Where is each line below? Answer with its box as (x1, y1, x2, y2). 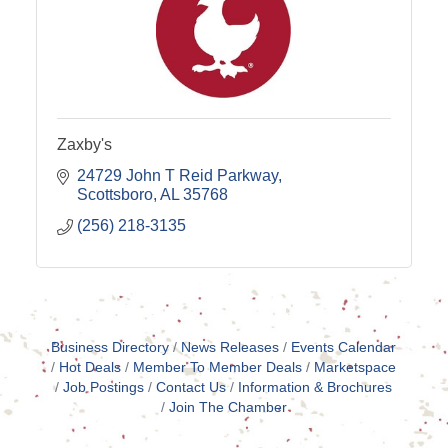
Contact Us (156, 380, 227, 395)
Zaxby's (57, 136, 113, 153)
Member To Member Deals (133, 360, 303, 375)
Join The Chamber (168, 400, 287, 415)
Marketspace (314, 360, 397, 375)
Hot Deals (59, 360, 122, 375)
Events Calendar (291, 340, 397, 355)
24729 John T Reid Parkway (77, 167, 279, 184)
